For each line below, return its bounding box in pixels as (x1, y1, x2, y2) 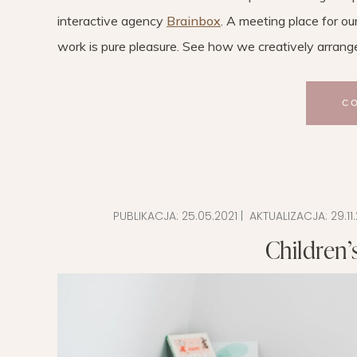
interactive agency (57, 12, 167, 29)
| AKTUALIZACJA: (237, 207, 331, 224)
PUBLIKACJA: (112, 207, 182, 224)
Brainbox (167, 12, 221, 29)
